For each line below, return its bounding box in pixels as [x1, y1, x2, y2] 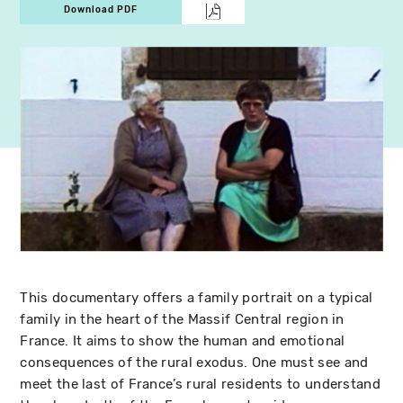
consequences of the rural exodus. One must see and [20, 354, 369, 371]
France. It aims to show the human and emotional [20, 332, 345, 349]
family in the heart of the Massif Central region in [20, 310, 345, 327]
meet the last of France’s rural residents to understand [20, 375, 381, 392]
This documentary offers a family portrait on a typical [20, 289, 373, 306]
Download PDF [64, 4, 139, 15]
